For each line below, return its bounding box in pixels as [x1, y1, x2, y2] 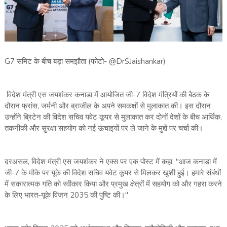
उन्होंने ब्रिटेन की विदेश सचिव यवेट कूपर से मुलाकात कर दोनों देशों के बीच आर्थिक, [4, 112, 222, 123]
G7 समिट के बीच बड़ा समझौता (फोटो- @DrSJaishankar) [4, 56, 166, 67]
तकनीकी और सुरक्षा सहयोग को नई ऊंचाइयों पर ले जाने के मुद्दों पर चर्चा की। [4, 123, 203, 134]
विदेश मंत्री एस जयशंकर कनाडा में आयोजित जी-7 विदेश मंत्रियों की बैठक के [4, 90, 209, 100]
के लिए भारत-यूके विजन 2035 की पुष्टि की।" [4, 190, 128, 201]
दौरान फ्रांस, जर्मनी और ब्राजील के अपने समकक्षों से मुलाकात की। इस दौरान [4, 101, 211, 111]
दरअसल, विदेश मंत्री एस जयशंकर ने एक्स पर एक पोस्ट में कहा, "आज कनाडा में [4, 157, 217, 167]
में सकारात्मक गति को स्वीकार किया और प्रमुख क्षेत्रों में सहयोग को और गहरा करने [4, 179, 222, 190]
